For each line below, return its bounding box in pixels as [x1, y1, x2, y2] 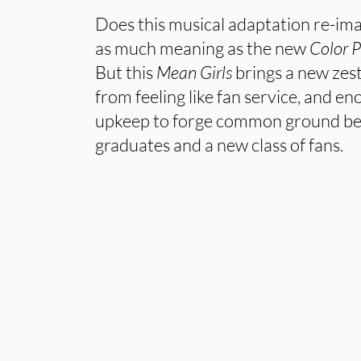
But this [95, 61, 157, 83]
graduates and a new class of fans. [95, 134, 344, 156]
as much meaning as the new [95, 37, 310, 59]
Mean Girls [156, 61, 233, 83]
